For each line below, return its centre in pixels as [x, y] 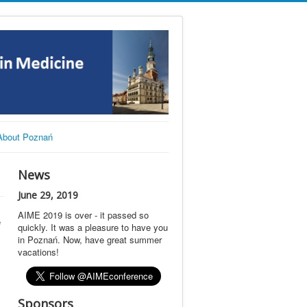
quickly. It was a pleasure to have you [93, 227]
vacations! [38, 251]
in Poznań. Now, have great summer [90, 239]
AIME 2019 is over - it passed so [83, 214]
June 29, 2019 [48, 195]
